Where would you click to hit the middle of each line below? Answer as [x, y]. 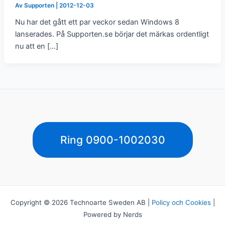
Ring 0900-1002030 [113, 140]
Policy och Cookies [181, 202]
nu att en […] [36, 46]
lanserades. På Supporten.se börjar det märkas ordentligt [112, 34]
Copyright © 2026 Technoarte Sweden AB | [81, 202]
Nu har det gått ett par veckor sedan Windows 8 [97, 22]
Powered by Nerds [113, 214]
